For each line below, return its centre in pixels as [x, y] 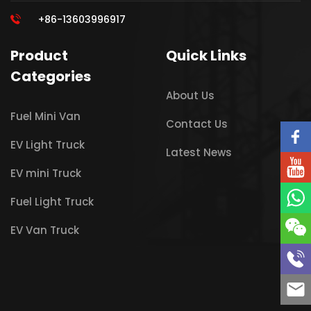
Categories [51, 77]
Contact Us [197, 124]
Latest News [199, 153]
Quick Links [206, 56]
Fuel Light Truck [52, 202]
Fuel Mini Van [45, 117]
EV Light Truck [48, 145]
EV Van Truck [45, 230]
